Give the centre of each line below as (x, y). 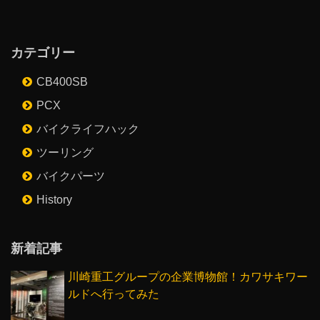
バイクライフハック (88, 129)
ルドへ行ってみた (114, 294)
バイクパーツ (71, 176)
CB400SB (62, 82)
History (54, 200)
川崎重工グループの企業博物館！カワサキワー (188, 277)
